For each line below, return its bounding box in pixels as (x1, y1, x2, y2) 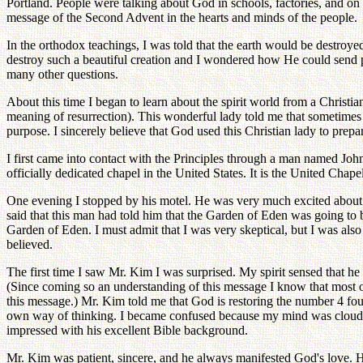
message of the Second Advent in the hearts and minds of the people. (6, 10, 357, 24)
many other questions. (6, 66, 118, 81)
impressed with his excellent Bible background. (6, 322, 248, 337)
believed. (6, 237, 53, 251)
